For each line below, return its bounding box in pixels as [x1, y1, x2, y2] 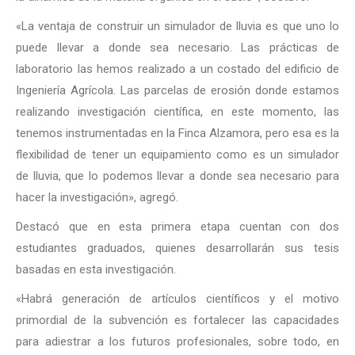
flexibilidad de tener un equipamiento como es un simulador [16, 147, 339, 162]
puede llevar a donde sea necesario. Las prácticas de [16, 40, 339, 55]
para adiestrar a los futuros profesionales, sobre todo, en [16, 334, 339, 349]
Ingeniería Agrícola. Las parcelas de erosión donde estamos [16, 83, 339, 97]
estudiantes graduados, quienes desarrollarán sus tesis [16, 241, 339, 255]
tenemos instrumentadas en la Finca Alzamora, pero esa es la [16, 126, 339, 140]
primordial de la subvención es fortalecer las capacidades [16, 313, 339, 327]
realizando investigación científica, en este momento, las [16, 105, 339, 119]
